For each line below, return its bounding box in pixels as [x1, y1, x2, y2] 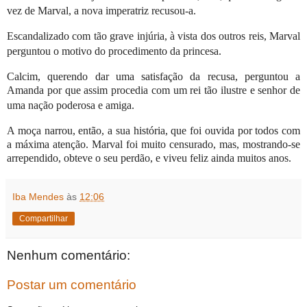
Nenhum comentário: [7, 247, 130, 262]
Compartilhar [19, 213, 68, 223]
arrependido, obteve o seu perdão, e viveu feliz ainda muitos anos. [7, 151, 291, 164]
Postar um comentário [7, 278, 136, 293]
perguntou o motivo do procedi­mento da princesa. [7, 45, 221, 57]
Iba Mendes [12, 191, 64, 202]
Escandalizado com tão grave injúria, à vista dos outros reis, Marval [7, 29, 301, 42]
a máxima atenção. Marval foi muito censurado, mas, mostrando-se [7, 138, 301, 150]
